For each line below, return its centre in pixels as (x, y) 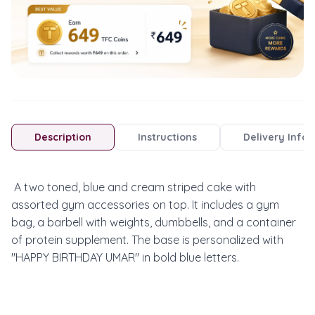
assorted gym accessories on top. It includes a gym (145, 205)
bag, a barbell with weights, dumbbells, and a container (154, 222)
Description (63, 137)
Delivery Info (276, 137)
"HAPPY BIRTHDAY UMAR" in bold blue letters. (125, 257)
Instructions (167, 137)
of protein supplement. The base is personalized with (147, 240)
